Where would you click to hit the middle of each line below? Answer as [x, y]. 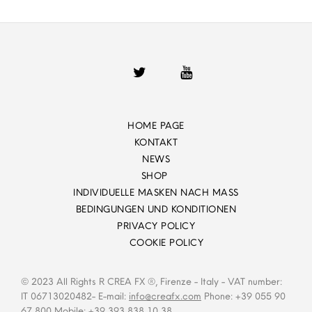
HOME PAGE [156, 126]
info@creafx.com [165, 296]
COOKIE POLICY [166, 243]
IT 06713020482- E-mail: [75, 296]
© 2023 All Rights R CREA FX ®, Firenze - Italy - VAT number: [151, 282]
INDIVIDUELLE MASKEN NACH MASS [156, 193]
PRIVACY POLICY [156, 226]
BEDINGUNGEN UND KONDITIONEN [156, 209]
